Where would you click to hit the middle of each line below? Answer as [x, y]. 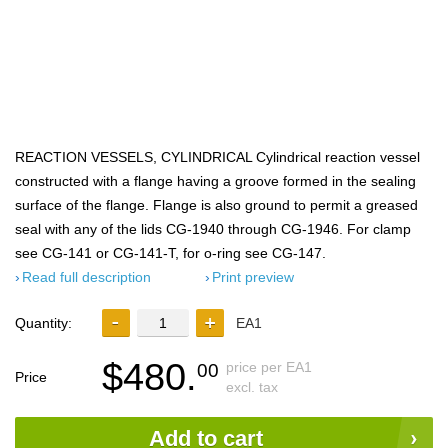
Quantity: [43, 323]
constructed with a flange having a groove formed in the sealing [215, 181]
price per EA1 [269, 367]
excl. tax [252, 387]
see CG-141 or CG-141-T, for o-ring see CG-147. [170, 253]
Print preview [253, 277]
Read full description [86, 277]
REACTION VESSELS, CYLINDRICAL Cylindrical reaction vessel [217, 157]
